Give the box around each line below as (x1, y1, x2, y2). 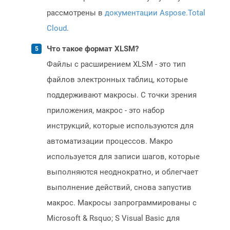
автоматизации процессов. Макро (47, 137, 173, 146)
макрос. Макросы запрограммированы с (47, 198, 197, 208)
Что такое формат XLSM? (47, 44, 139, 54)
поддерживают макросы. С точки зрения (47, 90, 197, 100)
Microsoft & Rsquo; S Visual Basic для (47, 214, 180, 223)
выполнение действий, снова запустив (47, 183, 191, 193)
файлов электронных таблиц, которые (47, 75, 188, 85)
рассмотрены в (47, 8, 105, 18)
